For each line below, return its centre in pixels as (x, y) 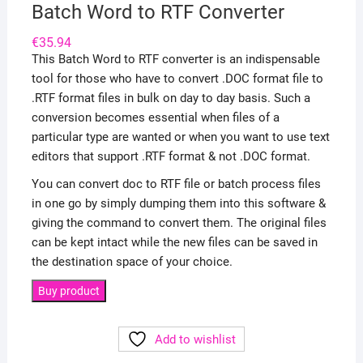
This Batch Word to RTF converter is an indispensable (175, 59)
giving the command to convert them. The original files (179, 222)
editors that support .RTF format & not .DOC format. (171, 156)
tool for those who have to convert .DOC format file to (177, 78)
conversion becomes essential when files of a (155, 117)
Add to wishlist (195, 339)
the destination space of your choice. (132, 261)
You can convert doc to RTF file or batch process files (176, 184)
